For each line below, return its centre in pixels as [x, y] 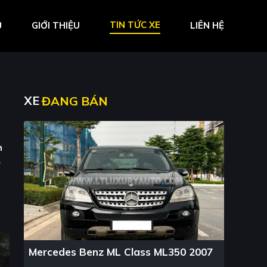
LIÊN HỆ [207, 26]
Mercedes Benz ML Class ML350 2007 [120, 252]
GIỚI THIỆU [56, 26]
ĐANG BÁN [75, 101]
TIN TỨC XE [135, 25]
